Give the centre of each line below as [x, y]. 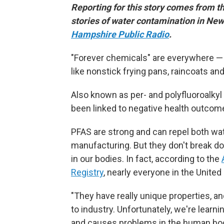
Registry [87, 172]
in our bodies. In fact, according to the [146, 159]
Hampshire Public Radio [120, 34]
